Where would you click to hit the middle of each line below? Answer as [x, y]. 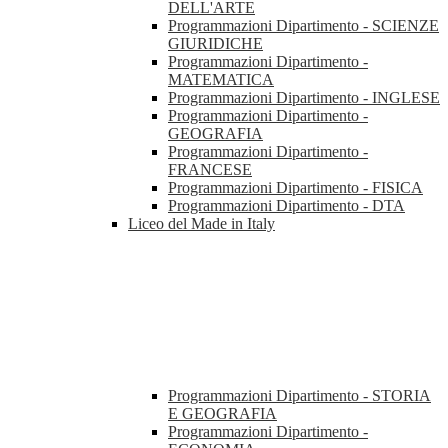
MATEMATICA [221, 80]
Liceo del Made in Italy [201, 224]
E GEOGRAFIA [222, 414]
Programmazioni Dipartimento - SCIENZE [303, 26]
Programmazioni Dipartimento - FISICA [295, 188]
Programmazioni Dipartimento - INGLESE [304, 98]
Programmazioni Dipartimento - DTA [286, 206]
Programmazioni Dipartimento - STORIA [299, 396]
